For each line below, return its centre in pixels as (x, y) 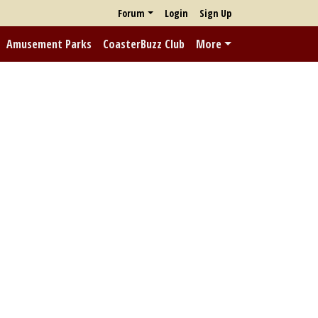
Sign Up (215, 13)
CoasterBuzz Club (144, 44)
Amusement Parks (49, 44)
